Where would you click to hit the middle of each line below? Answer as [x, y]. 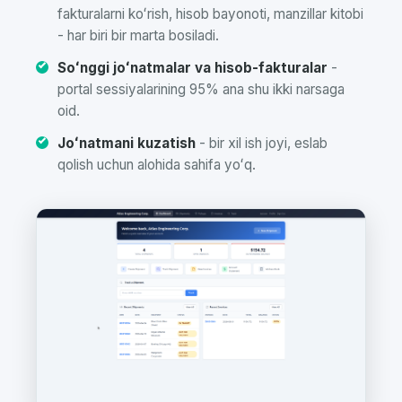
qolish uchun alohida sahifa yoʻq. [157, 165]
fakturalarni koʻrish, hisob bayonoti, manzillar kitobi [210, 14]
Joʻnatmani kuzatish [127, 143]
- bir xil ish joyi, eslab [262, 143]
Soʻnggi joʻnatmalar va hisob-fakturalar [192, 68]
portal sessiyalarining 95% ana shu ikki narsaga [201, 89]
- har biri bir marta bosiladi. [138, 35]
